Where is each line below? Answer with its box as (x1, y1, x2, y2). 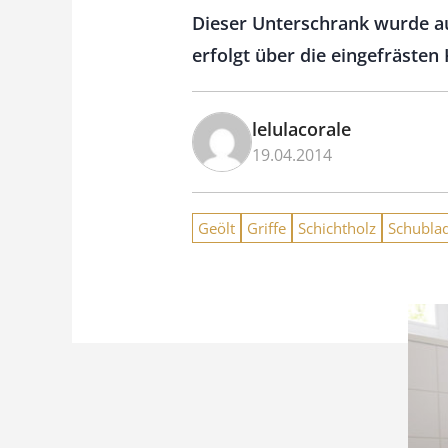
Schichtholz (298, 218, 376, 238)
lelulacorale (252, 117, 351, 141)
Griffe (247, 218, 286, 238)
